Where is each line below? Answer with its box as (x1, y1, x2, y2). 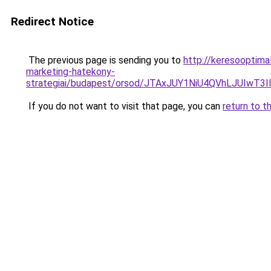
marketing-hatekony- (26, 66, 115, 77)
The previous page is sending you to (26, 54, 183, 66)
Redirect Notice (11, 15, 94, 28)
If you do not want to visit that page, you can (26, 100, 223, 112)
